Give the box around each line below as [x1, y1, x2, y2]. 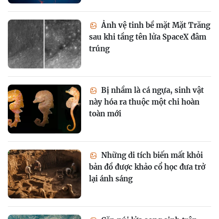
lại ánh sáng [89, 174, 132, 183]
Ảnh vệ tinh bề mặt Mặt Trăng [99, 20, 210, 30]
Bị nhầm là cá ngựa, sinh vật [99, 85, 204, 95]
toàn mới [89, 109, 121, 118]
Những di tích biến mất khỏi [99, 150, 203, 160]
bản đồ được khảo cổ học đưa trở [89, 162, 205, 172]
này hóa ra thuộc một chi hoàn [89, 97, 199, 107]
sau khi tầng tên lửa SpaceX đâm [89, 32, 206, 42]
